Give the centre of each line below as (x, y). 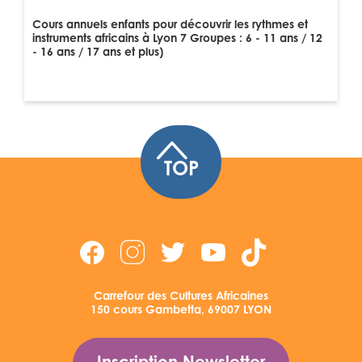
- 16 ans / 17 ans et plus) (98, 53)
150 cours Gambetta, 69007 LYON (181, 311)
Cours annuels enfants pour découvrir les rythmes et (170, 26)
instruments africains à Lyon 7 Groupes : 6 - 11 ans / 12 (177, 40)
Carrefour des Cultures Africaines (181, 297)
